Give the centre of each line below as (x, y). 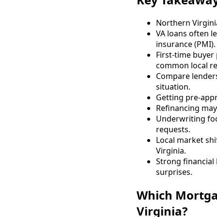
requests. (173, 129)
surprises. (174, 172)
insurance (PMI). (186, 44)
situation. (173, 86)
